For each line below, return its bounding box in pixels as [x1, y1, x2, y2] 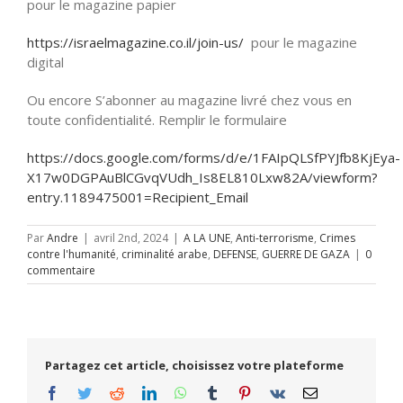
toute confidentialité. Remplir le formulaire [27, 110, 287, 129]
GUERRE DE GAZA [262, 246, 350, 262]
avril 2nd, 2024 [94, 229, 168, 246]
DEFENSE [213, 246, 256, 262]
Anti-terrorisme [236, 229, 314, 246]
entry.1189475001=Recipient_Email [27, 187, 248, 206]
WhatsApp [186, 384, 247, 399]
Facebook [58, 384, 114, 399]
